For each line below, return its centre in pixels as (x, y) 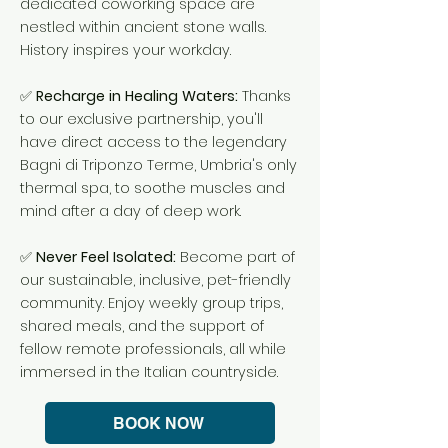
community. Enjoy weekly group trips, (151, 303)
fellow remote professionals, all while (153, 349)
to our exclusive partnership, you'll (141, 119)
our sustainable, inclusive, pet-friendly (155, 280)
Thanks (264, 96)
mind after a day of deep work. (130, 211)
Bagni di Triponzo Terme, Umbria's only (158, 165)
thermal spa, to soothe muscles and (152, 188)
